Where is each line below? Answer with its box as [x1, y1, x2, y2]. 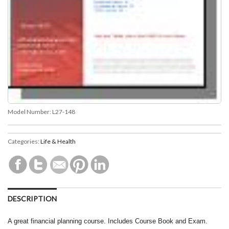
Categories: [8, 137, 40, 145]
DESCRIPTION [8, 194, 57, 203]
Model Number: [8, 107, 52, 116]
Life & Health [40, 137, 76, 145]
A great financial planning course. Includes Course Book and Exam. [8, 217, 208, 225]
